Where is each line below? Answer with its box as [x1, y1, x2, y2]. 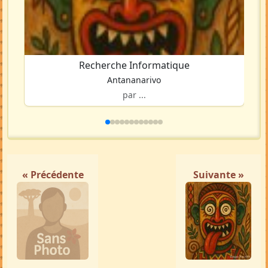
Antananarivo [107, 74, 162, 86]
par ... [122, 89, 146, 101]
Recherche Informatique [78, 59, 190, 72]
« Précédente [22, 168, 84, 182]
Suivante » [193, 168, 244, 182]
